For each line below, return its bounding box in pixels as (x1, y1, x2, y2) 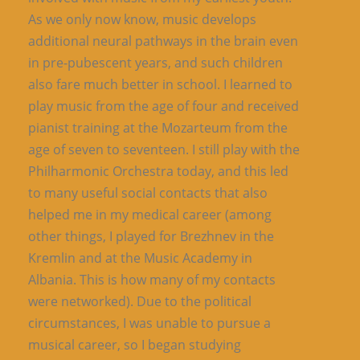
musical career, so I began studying (28, 335, 241, 354)
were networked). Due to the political (28, 292, 252, 310)
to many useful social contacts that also (28, 183, 268, 202)
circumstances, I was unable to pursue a (28, 313, 271, 332)
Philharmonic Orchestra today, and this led (28, 162, 288, 180)
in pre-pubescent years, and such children (28, 53, 283, 72)
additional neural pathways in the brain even (28, 31, 298, 50)
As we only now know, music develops (28, 10, 256, 28)
